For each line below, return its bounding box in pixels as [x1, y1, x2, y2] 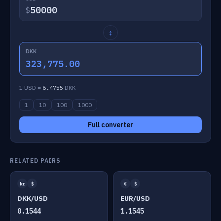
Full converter [88, 120, 133, 129]
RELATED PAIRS [10, 157, 61, 164]
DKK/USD [17, 194, 48, 203]
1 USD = [19, 84, 42, 91]
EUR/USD [120, 194, 150, 203]
